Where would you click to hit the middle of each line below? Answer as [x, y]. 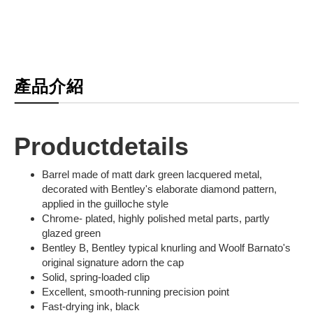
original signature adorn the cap [113, 262]
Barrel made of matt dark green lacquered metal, [152, 174]
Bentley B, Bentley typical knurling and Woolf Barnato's [166, 247]
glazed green [71, 233]
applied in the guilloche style [105, 203]
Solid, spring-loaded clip [96, 277]
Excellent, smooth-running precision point [136, 291]
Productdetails [101, 146]
